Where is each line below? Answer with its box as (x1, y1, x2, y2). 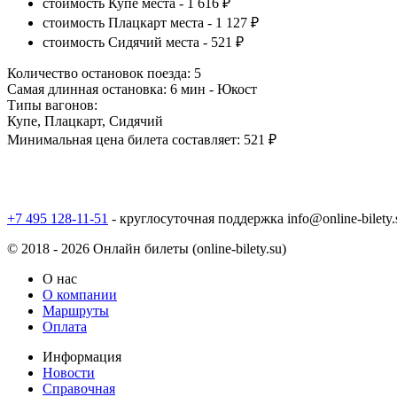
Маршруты (43, 302, 109, 318)
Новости (43, 364, 95, 380)
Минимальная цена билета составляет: (7, 131, 240, 147)
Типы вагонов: (7, 97, 97, 113)
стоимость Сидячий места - (43, 34, 211, 50)
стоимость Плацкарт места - (43, 14, 215, 30)
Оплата (43, 318, 87, 334)
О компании (43, 286, 117, 302)
